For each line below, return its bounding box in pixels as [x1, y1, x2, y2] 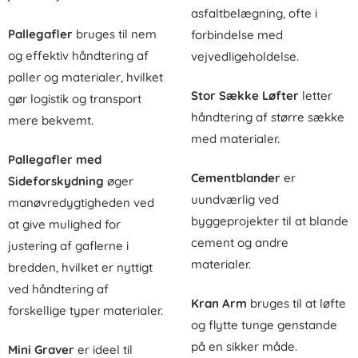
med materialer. [191, 130, 280, 146]
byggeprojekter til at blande [191, 213, 348, 229]
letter [299, 87, 332, 103]
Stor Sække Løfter [191, 87, 299, 103]
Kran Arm [191, 295, 247, 311]
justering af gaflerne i [8, 237, 129, 253]
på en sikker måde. [191, 338, 297, 354]
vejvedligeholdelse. [191, 48, 299, 64]
